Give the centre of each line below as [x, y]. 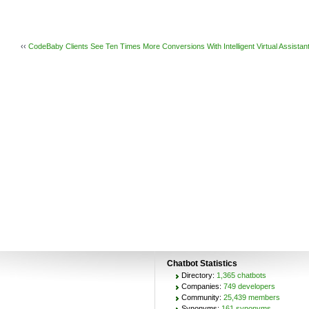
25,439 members [251, 297]
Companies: [202, 286]
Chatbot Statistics [202, 263]
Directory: [199, 275]
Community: [202, 297]
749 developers [249, 286]
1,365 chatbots [241, 275]
